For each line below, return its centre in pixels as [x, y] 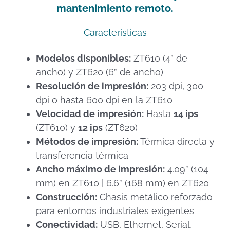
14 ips [186, 114]
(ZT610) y [57, 128]
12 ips [90, 128]
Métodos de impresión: [87, 142]
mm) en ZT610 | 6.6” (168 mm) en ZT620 [122, 183]
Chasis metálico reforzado [155, 197]
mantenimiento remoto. [115, 8]
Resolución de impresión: [92, 86]
